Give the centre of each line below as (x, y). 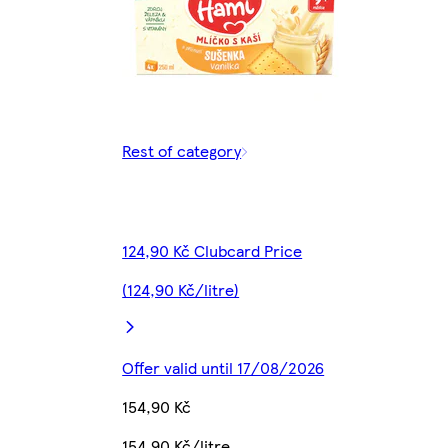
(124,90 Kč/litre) (181, 290)
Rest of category (182, 151)
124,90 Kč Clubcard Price (212, 251)
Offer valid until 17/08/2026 (223, 368)
